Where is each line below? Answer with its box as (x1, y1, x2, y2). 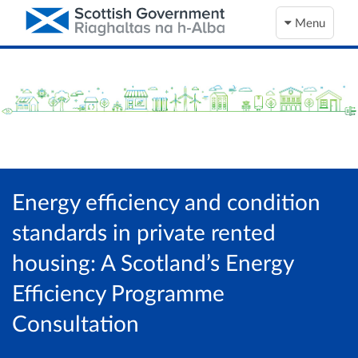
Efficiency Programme (12, 279, 225, 306)
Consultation (12, 309, 139, 336)
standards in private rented (12, 218, 276, 245)
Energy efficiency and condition (12, 188, 320, 215)
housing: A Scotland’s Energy (12, 249, 293, 276)
